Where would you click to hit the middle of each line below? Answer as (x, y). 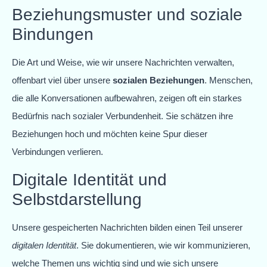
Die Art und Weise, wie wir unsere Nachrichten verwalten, (123, 63)
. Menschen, (229, 80)
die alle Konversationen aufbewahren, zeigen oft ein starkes (127, 98)
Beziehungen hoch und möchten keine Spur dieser (110, 134)
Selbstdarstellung (77, 199)
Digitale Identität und (89, 179)
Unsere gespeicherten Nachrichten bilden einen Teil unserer (127, 227)
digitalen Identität (44, 245)
